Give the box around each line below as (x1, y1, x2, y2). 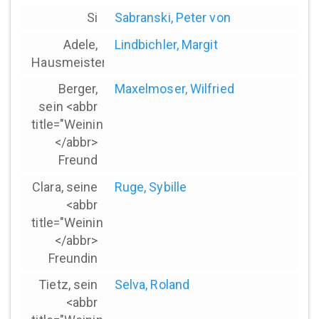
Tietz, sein (38, 277, 98, 293)
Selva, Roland (114, 277, 190, 293)
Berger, (58, 81, 98, 97)
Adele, (63, 36, 98, 52)
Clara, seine (32, 179, 98, 194)
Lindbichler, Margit (114, 36, 218, 52)
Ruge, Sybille (114, 179, 187, 194)
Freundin (48, 250, 98, 266)
